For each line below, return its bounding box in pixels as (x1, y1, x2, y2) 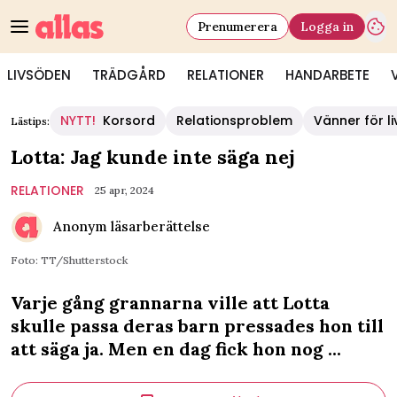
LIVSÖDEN (7, 66, 71, 84)
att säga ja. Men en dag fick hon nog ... (11, 338, 341, 360)
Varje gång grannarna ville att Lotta (11, 292, 330, 314)
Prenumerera (198, 18, 277, 35)
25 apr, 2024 (95, 183, 154, 197)
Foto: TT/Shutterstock (11, 253, 128, 267)
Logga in (300, 18, 354, 35)
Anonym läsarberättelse (53, 218, 210, 235)
